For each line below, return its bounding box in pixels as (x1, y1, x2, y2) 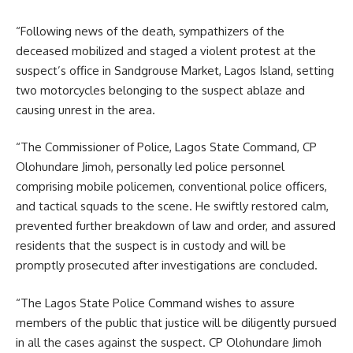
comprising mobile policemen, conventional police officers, (16, 179, 327, 195)
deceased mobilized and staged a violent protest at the (16, 43, 316, 58)
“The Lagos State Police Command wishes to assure (16, 295, 295, 310)
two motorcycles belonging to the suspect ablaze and (16, 82, 305, 98)
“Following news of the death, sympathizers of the (16, 23, 284, 39)
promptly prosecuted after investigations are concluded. (16, 258, 318, 273)
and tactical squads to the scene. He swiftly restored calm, (16, 199, 329, 214)
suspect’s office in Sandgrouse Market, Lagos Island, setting (16, 62, 334, 78)
